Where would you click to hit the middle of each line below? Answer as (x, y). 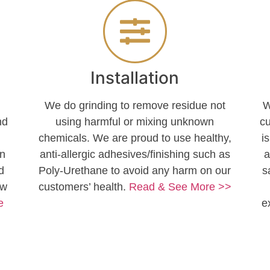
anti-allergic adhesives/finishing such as (135, 155)
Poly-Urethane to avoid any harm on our (135, 171)
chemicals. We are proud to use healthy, (135, 138)
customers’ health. (83, 187)
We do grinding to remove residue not (135, 106)
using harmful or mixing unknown (135, 122)
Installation (135, 78)
